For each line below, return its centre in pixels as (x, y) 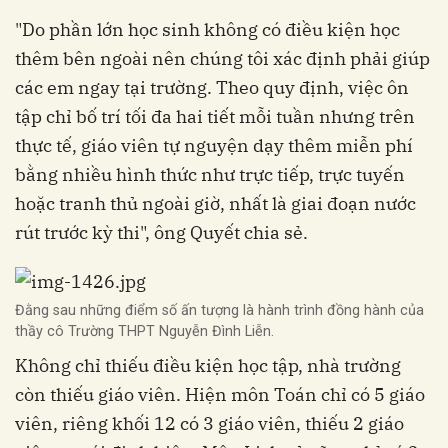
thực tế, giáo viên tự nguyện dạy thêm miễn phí (214, 146)
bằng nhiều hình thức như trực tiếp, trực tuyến (210, 175)
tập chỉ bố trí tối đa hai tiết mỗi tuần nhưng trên (215, 117)
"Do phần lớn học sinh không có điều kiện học (207, 30)
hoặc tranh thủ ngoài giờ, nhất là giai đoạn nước (215, 204)
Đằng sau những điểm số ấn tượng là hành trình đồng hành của (219, 310)
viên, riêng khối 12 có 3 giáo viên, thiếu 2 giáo (209, 423)
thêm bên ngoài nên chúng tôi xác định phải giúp (222, 59)
